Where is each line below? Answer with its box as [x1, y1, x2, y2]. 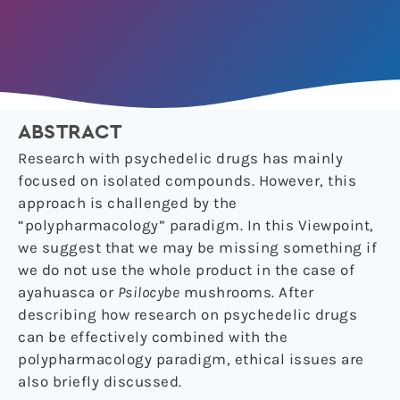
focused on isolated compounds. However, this [18, 171, 356, 190]
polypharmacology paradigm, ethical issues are [18, 350, 364, 369]
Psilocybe [117, 283, 179, 302]
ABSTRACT [18, 122, 122, 144]
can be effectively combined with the [18, 328, 287, 346]
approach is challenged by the [18, 194, 237, 212]
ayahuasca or [18, 283, 118, 302]
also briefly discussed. [18, 372, 182, 391]
